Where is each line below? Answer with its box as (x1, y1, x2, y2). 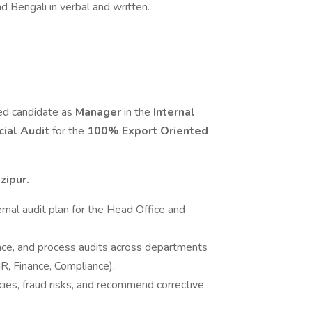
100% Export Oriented (87, 123, 208, 139)
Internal (153, 104, 195, 120)
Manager (75, 104, 121, 120)
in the (121, 104, 153, 120)
